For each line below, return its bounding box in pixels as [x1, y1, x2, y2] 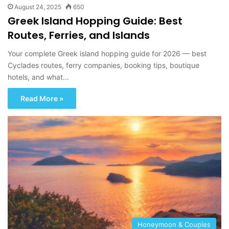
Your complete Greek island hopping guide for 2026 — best [8, 49, 207, 58]
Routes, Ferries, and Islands [8, 28, 150, 42]
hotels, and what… [8, 72, 69, 81]
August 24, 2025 [14, 3, 61, 11]
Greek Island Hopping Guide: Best [8, 13, 182, 28]
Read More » [20, 94, 63, 103]
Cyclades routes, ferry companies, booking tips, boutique [8, 60, 199, 70]
